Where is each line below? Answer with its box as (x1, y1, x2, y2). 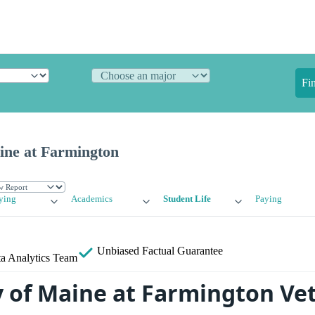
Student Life (162, 194, 211, 205)
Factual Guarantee (142, 245, 223, 257)
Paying (255, 194, 282, 205)
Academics (71, 194, 113, 205)
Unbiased (94, 245, 142, 257)
